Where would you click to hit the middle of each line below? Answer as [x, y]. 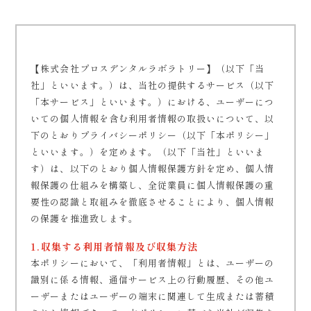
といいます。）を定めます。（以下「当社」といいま [148, 152]
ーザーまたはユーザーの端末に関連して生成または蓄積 [153, 296]
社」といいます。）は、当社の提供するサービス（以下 [153, 85]
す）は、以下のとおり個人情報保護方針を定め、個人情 [153, 168]
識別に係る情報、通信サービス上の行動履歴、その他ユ [153, 279]
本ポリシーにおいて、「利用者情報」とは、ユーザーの [153, 263]
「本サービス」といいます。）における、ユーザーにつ [153, 102]
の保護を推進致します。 [84, 218]
